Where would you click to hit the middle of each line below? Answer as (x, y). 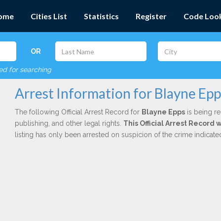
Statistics (101, 16)
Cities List (49, 16)
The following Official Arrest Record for (78, 112)
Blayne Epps (163, 112)
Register (151, 16)
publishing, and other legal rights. (69, 123)
